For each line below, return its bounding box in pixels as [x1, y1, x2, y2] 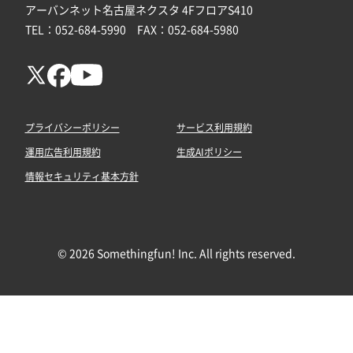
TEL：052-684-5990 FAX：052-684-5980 [24, 24, 239, 35]
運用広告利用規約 [24, 147, 101, 157]
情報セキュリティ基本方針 [24, 171, 139, 181]
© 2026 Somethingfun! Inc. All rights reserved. [58, 247, 295, 259]
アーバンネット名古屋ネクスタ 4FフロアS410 [24, 4, 253, 16]
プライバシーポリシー [24, 122, 120, 132]
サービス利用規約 [176, 122, 252, 132]
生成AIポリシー [176, 147, 242, 157]
